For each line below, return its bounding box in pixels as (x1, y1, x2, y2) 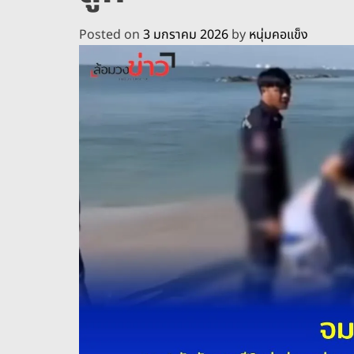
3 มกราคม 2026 (143, 24, 228, 44)
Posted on (79, 24, 143, 44)
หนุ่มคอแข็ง (249, 24, 308, 44)
